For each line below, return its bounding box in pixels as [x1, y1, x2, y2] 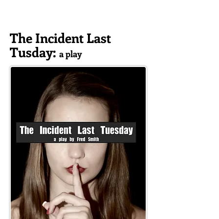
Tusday [10, 43, 53, 61]
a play [59, 48, 82, 60]
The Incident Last [10, 29, 111, 46]
